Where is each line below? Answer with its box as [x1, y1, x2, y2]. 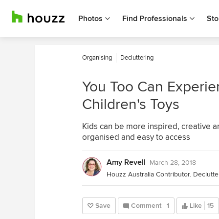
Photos [78, 14, 103, 23]
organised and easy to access [82, 132, 190, 142]
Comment [131, 201, 161, 210]
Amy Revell [107, 157, 146, 167]
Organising [82, 54, 112, 62]
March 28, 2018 [150, 158, 196, 167]
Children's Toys [82, 95, 179, 113]
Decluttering [120, 54, 153, 62]
